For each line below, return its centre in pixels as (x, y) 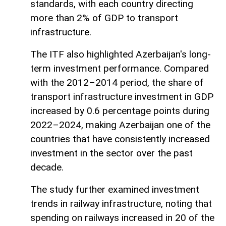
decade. (47, 167)
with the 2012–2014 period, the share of (117, 83)
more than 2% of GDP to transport (104, 18)
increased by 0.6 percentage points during (120, 111)
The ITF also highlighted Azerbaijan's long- (121, 54)
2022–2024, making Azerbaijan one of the (120, 125)
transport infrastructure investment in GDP (122, 97)
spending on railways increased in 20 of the (122, 218)
